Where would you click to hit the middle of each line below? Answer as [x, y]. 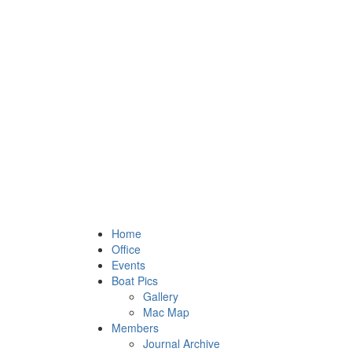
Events [128, 265]
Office [126, 249]
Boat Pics [135, 280]
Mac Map [166, 312]
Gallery [161, 296]
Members [135, 328]
